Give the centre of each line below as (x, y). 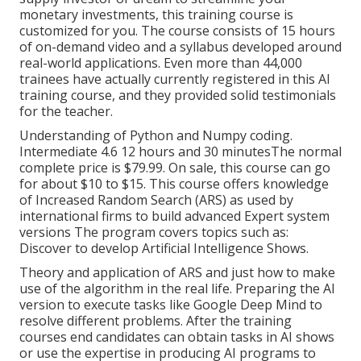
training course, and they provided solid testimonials (178, 95)
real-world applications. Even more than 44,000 (161, 63)
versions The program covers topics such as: (154, 232)
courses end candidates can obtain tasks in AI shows (177, 337)
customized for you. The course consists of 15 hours (177, 31)
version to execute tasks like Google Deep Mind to (171, 305)
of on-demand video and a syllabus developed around (180, 47)
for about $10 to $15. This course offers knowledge (174, 184)
